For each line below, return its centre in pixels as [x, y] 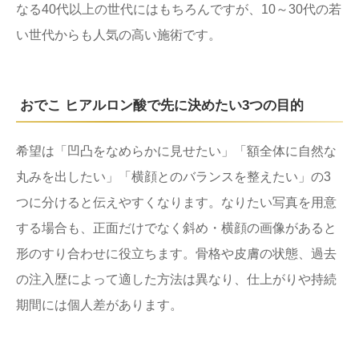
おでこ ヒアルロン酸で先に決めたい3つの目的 [162, 105]
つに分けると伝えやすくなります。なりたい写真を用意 [176, 202]
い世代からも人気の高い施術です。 [119, 34]
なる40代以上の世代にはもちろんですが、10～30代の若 [179, 9]
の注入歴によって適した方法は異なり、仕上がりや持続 [176, 279]
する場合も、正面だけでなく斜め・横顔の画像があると [176, 228]
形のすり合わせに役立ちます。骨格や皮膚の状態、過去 [176, 253]
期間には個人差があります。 [99, 305]
